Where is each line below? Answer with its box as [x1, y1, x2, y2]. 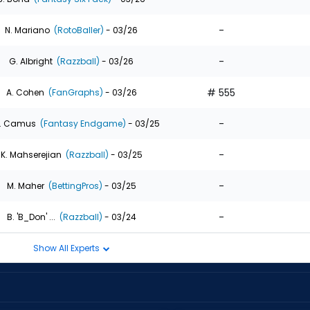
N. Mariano [5, 24, 50, 36]
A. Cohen [6, 86, 44, 98]
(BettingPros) [46, 179, 102, 192]
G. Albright [9, 55, 53, 67]
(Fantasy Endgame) [37, 117, 126, 129]
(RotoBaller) [52, 24, 104, 36]
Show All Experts [33, 241, 102, 254]
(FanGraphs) [46, 86, 103, 98]
